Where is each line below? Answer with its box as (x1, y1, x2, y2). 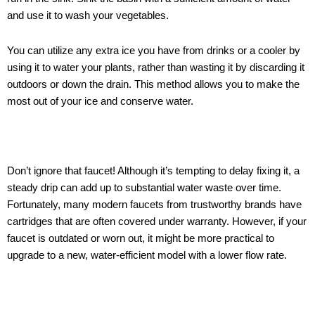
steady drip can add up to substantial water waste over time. (7, 181, 281, 193)
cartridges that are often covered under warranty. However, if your (7, 215, 307, 227)
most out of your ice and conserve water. (7, 95, 193, 107)
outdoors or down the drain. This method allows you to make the (7, 78, 300, 90)
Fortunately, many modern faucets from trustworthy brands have (7, 198, 302, 210)
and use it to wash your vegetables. (7, 10, 169, 22)
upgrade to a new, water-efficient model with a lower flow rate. (7, 249, 287, 261)
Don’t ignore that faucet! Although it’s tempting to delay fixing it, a (7, 165, 300, 176)
